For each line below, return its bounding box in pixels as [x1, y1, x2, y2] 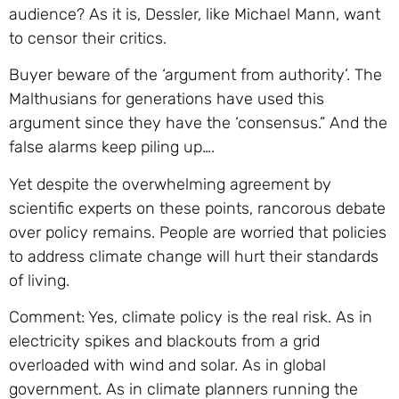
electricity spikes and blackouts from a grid [9, 331, 320, 352]
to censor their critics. [9, 28, 167, 49]
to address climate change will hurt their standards [9, 246, 379, 266]
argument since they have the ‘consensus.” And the [9, 113, 387, 134]
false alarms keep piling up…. [9, 137, 215, 158]
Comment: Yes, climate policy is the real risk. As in [9, 307, 372, 328]
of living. [9, 270, 69, 290]
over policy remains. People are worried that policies [9, 222, 387, 242]
